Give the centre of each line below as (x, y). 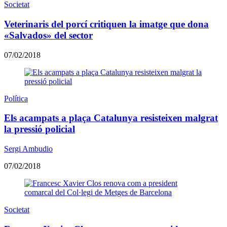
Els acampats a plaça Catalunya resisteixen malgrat (111, 118)
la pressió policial (40, 129)
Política (16, 98)
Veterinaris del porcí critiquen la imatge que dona (106, 24)
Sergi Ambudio (28, 149)
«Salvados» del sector (48, 35)
